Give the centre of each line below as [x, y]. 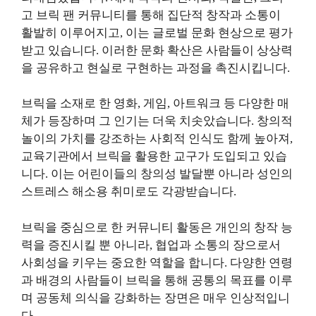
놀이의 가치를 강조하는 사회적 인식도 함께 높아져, [157, 139]
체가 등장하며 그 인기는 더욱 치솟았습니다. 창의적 [157, 121]
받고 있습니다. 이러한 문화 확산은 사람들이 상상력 [157, 50]
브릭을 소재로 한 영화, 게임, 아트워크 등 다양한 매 [155, 104]
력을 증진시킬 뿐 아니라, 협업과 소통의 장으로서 [151, 245]
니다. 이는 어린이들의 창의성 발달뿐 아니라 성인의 [157, 174]
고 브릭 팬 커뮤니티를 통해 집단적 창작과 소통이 [151, 15]
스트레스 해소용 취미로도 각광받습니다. [129, 192]
